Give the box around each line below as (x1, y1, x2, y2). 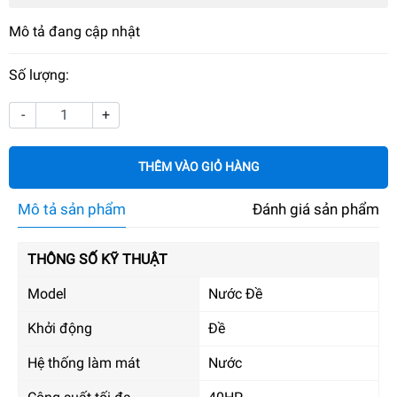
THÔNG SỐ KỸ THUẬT (27, 250, 167, 268)
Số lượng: (9, 66, 69, 83)
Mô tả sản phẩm (18, 199, 126, 218)
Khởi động (27, 319, 92, 337)
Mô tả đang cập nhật (9, 22, 140, 40)
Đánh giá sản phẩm (253, 199, 379, 218)
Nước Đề (208, 284, 262, 302)
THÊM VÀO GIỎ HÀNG (137, 160, 260, 175)
